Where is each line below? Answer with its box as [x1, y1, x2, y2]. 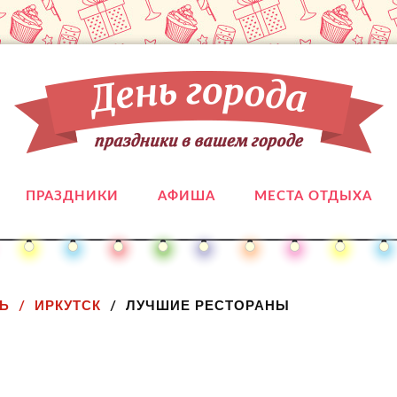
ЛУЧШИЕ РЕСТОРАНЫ [126, 298, 290, 313]
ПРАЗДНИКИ [25, 190, 119, 203]
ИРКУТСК [35, 298, 101, 313]
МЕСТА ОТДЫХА [253, 190, 372, 203]
